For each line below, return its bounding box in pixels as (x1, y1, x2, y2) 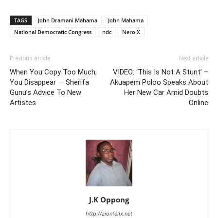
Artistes (10, 98, 36, 108)
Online (189, 98, 208, 108)
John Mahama (108, 17, 144, 24)
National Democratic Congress (14, 28, 91, 36)
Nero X (122, 28, 140, 36)
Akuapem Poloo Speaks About (110, 78, 208, 87)
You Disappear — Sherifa (10, 78, 89, 87)
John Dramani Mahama (38, 17, 97, 24)
